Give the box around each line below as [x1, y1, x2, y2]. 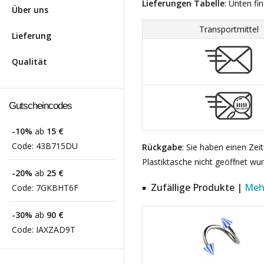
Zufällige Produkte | [151, 181, 245, 194]
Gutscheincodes [9, 100, 72, 111]
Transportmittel [199, 24, 259, 35]
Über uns [12, 4, 48, 15]
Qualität [12, 56, 47, 67]
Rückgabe [142, 141, 182, 153]
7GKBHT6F [36, 182, 78, 193]
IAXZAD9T [36, 224, 75, 235]
